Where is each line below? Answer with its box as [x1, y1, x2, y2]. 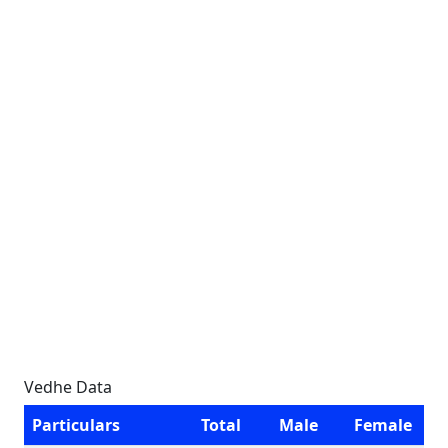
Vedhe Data [24, 376, 112, 398]
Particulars [32, 414, 120, 436]
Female [354, 414, 412, 436]
